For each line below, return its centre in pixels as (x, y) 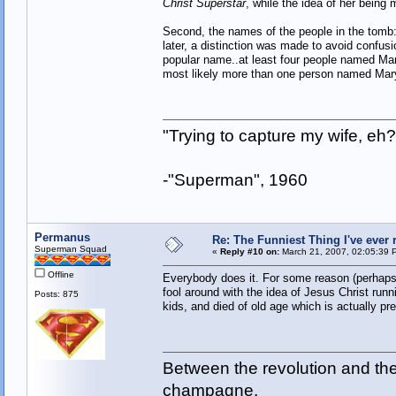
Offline (59, 275)
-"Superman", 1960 (235, 180)
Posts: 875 (56, 294)
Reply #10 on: (249, 252)
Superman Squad (70, 249)
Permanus (62, 238)
